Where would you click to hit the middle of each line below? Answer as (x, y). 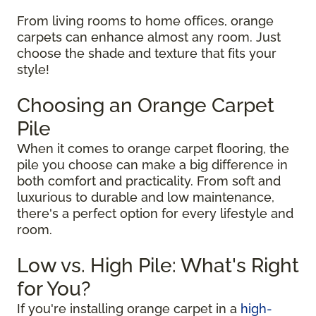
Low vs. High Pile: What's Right (158, 265)
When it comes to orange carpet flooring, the (153, 148)
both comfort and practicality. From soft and (149, 181)
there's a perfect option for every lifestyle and (155, 213)
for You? (54, 288)
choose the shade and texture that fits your (147, 53)
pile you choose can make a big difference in (152, 164)
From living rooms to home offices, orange (145, 20)
